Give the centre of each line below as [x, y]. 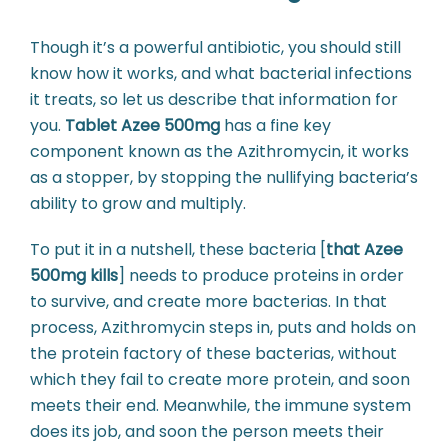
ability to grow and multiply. [138, 203]
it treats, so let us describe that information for [214, 99]
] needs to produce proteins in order [261, 275]
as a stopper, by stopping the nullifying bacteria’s [224, 177]
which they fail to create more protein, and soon [220, 379]
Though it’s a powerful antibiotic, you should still [215, 47]
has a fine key [275, 125]
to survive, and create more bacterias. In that [208, 301]
